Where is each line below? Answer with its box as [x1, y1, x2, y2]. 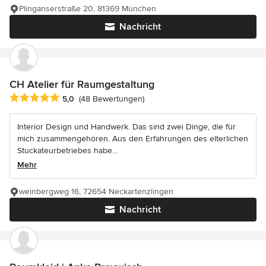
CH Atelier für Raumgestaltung [9, 77, 154, 91]
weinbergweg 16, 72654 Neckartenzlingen [19, 186, 173, 197]
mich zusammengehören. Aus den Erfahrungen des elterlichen [17, 133, 248, 144]
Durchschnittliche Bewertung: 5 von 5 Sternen [9, 91, 201, 104]
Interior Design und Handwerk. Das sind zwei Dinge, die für [17, 121, 236, 132]
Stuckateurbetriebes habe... [17, 145, 118, 156]
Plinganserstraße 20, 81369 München [19, 3, 156, 14]
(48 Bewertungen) [79, 93, 144, 104]
